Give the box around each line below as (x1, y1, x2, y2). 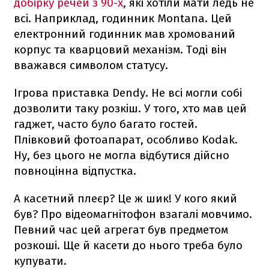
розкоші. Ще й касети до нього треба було (14, 238, 243, 253)
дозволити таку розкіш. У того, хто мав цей (14, 101, 247, 116)
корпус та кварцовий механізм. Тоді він (14, 43, 227, 57)
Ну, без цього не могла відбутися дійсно (14, 148, 229, 163)
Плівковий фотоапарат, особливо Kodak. (14, 133, 238, 147)
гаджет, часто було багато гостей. (14, 117, 198, 131)
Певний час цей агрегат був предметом (14, 223, 228, 237)
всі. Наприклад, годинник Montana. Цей (14, 11, 232, 26)
